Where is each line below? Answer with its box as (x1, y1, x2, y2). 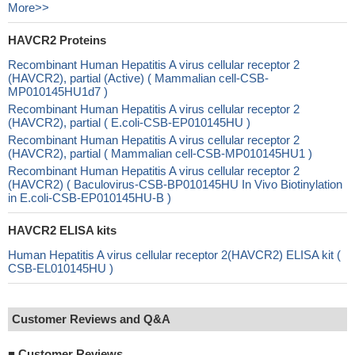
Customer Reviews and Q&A (12, 312, 170, 326)
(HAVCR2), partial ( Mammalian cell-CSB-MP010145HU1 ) (8, 147, 312, 160)
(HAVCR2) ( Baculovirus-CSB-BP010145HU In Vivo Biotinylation (8, 177, 342, 191)
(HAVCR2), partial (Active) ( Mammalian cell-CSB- (8, 71, 269, 85)
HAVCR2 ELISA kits (8, 223, 116, 237)
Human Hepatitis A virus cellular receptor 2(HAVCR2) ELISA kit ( (8, 248, 341, 261)
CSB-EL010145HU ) (8, 261, 113, 275)
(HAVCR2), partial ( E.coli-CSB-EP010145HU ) (8, 116, 250, 129)
